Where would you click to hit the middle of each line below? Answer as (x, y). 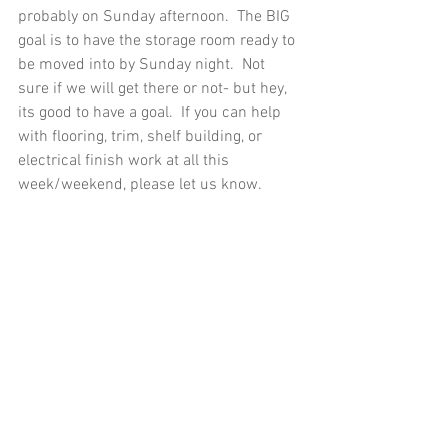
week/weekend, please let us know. (143, 185)
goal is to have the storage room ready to (158, 41)
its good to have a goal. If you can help (151, 113)
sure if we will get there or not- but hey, (154, 89)
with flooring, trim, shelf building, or (142, 137)
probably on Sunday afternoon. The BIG (156, 17)
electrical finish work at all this (125, 161)
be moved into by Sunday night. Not (143, 65)
